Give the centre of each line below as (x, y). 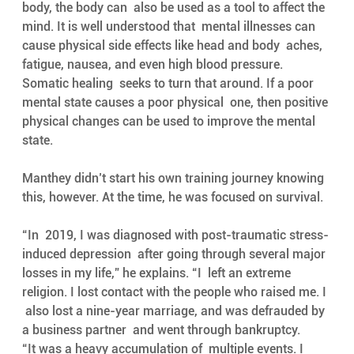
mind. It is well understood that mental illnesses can (170, 27)
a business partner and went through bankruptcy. (161, 330)
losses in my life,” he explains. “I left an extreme (158, 273)
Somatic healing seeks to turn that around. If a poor (169, 84)
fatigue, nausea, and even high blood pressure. (154, 65)
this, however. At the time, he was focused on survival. (174, 198)
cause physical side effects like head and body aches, (173, 46)
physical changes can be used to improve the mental (171, 122)
